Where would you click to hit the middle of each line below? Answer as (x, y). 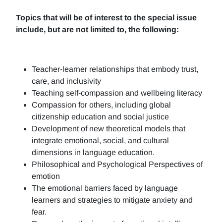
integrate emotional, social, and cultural (100, 140)
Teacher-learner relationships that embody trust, (115, 69)
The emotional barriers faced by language (105, 188)
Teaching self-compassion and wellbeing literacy (117, 93)
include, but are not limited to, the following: (97, 29)
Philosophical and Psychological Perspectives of (117, 164)
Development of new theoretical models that (109, 129)
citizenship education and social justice (100, 117)
